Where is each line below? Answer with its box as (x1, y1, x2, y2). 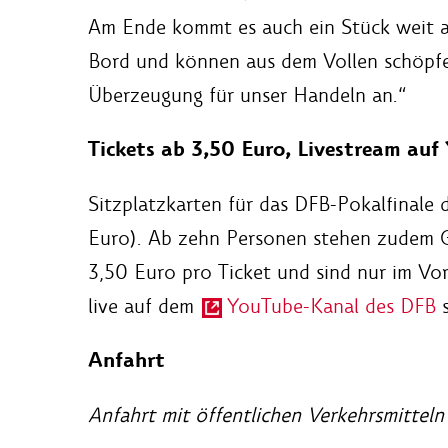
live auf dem (88, 292, 200, 319)
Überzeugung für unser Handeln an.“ (88, 81, 406, 108)
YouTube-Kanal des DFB (227, 292, 436, 319)
